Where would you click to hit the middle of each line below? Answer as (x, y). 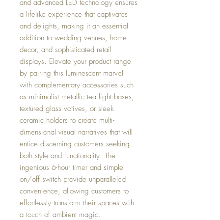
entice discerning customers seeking (75, 144)
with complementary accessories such (77, 85)
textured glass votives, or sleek (67, 109)
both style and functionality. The (68, 156)
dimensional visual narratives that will (76, 132)
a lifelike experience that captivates (74, 14)
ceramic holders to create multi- (67, 120)
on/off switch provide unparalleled (73, 179)
